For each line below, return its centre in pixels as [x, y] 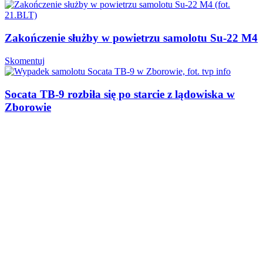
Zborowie [28, 107]
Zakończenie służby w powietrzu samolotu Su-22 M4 [131, 38]
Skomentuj [25, 60]
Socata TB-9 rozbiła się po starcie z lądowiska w [120, 94]
